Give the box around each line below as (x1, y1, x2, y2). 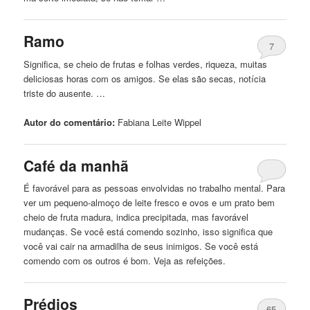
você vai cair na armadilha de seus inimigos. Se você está (24, 239, 259, 253)
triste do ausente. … (24, 86, 106, 100)
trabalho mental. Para (197, 181, 286, 195)
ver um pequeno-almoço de (24, 196, 136, 210)
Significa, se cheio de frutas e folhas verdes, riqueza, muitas (24, 57, 268, 71)
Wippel (172, 115, 202, 129)
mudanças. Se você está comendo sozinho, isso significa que (24, 225, 273, 239)
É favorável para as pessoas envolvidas (24, 181, 188, 195)
